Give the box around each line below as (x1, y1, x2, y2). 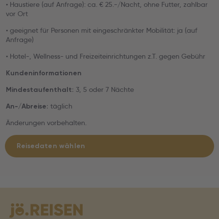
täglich (48, 102, 72, 110)
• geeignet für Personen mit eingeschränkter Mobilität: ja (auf (6, 26, 197, 35)
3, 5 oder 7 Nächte (74, 85, 134, 94)
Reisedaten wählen (17, 142, 86, 150)
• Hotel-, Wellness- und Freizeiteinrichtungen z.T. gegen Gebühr (6, 52, 205, 61)
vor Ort (6, 9, 28, 18)
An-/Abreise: (6, 102, 48, 110)
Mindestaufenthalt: (6, 86, 74, 94)
